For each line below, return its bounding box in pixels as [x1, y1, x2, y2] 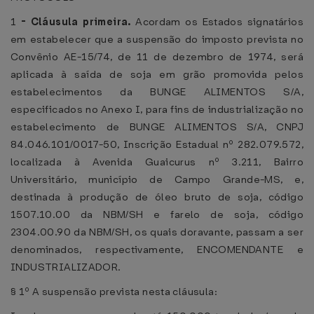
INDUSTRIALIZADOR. [11, 260, 121, 274]
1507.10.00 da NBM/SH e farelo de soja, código [11, 207, 303, 221]
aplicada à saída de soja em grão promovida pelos [11, 67, 303, 81]
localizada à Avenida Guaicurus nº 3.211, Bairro [11, 155, 303, 169]
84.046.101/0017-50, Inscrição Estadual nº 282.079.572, [11, 137, 303, 151]
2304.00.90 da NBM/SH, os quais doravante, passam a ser [11, 225, 303, 239]
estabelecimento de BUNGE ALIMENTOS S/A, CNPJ [11, 120, 303, 134]
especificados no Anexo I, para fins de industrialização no [11, 102, 303, 116]
